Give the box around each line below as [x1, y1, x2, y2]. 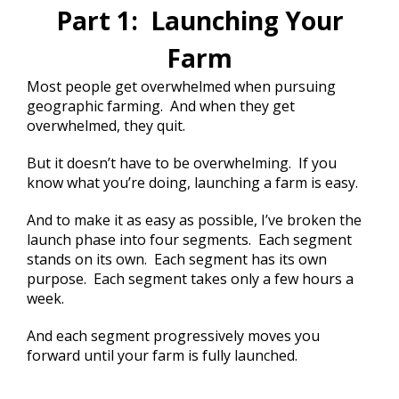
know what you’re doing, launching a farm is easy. [27, 172, 358, 192]
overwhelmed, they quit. [27, 115, 185, 135]
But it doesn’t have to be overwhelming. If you [27, 152, 337, 173]
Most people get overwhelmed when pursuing [27, 76, 336, 96]
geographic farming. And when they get [27, 95, 295, 116]
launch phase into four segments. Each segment [27, 229, 352, 249]
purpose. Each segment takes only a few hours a [27, 268, 354, 289]
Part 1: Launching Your [55, 3, 344, 37]
